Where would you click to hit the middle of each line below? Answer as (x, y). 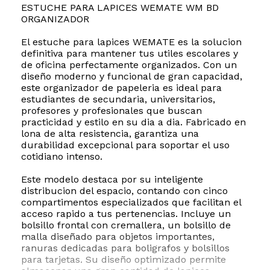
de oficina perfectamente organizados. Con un (129, 65)
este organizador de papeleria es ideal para (121, 88)
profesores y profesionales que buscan (111, 111)
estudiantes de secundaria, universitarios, (118, 99)
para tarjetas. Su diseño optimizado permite (124, 260)
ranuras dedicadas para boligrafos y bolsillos (125, 248)
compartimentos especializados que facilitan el (131, 202)
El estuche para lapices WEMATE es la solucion (131, 42)
